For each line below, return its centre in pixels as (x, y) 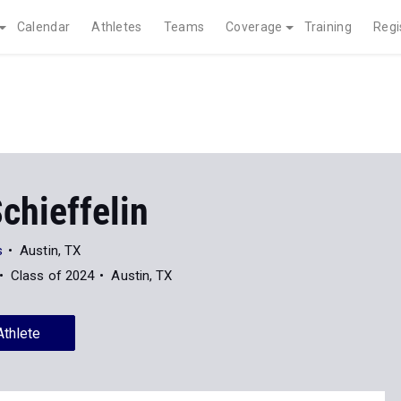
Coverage (254, 27)
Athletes (117, 27)
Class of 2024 (52, 276)
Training (328, 27)
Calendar (43, 27)
